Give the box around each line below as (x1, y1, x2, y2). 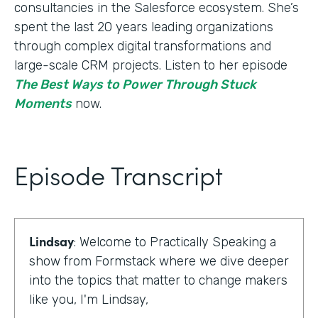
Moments (14, 95, 72, 111)
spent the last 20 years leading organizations (14, 18, 273, 35)
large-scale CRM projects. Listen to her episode (14, 57, 287, 73)
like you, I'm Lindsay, (29, 291, 148, 307)
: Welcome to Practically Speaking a (74, 234, 276, 250)
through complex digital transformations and (14, 38, 271, 54)
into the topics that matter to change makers (29, 272, 287, 288)
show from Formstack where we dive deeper (29, 253, 289, 269)
